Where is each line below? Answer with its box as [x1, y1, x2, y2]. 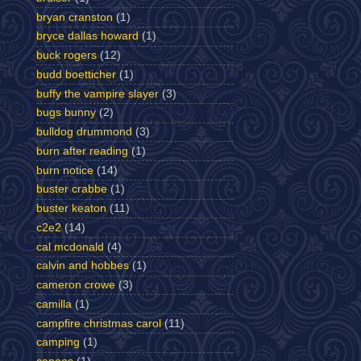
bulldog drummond [36, 126, 132, 138]
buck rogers [36, 49, 97, 61]
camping [36, 336, 80, 349]
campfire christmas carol [36, 317, 161, 330]
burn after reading [36, 144, 128, 157]
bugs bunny [36, 106, 96, 119]
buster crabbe [36, 183, 107, 196]
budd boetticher [36, 68, 116, 81]
